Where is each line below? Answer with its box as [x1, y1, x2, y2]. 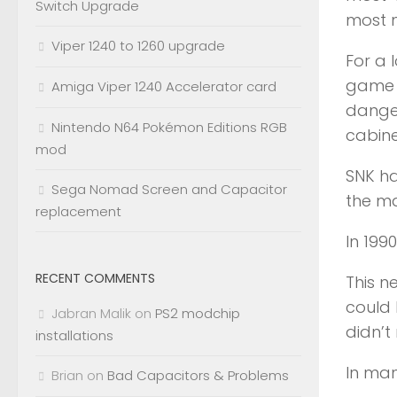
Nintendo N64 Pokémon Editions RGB [51, 118, 287, 136]
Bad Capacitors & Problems [107, 366, 289, 385]
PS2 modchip [155, 304, 240, 323]
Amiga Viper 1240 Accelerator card [51, 77, 276, 96]
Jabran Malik [51, 304, 131, 323]
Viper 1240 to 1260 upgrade [51, 36, 225, 55]
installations [35, 326, 113, 345]
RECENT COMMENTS [35, 269, 155, 287]
